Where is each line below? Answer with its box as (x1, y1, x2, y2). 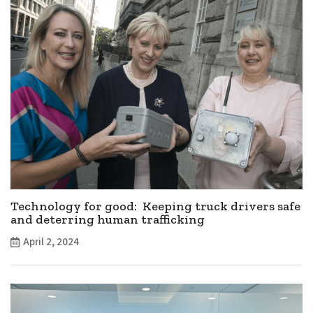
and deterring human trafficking (10, 211, 205, 227)
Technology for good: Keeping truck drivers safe (10, 198, 300, 214)
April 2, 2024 (23, 234, 79, 249)
